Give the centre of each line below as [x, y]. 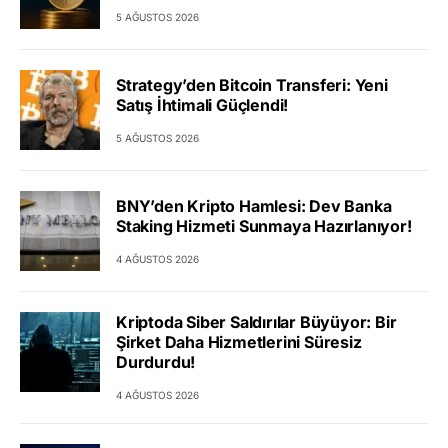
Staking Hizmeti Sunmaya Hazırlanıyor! [264, 225]
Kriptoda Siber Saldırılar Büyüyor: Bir [256, 322]
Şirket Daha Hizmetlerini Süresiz [239, 342]
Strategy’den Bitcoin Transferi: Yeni [252, 84]
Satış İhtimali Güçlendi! [202, 104]
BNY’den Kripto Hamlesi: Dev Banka [254, 205]
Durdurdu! [156, 362]
